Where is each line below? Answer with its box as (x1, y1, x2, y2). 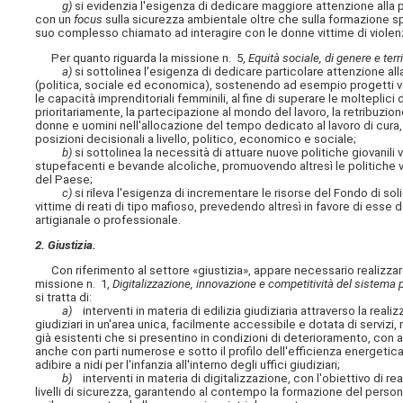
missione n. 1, (35, 277, 113, 291)
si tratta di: (35, 291, 93, 305)
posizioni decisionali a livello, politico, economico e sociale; (35, 131, 357, 146)
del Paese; (35, 172, 94, 186)
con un (35, 12, 75, 26)
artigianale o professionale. (35, 212, 182, 227)
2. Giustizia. (35, 238, 97, 253)
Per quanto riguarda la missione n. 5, (35, 50, 249, 65)
